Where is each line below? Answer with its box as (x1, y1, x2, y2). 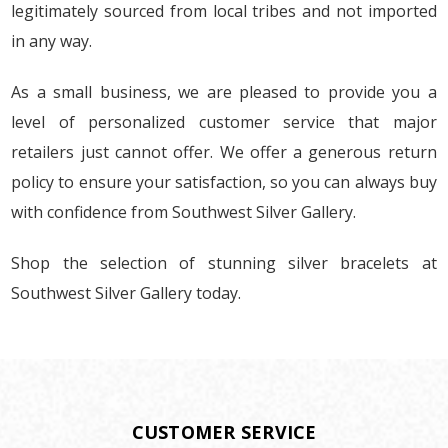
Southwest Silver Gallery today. (11, 281, 242, 304)
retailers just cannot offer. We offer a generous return (11, 140, 437, 163)
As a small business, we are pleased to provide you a (11, 80, 437, 103)
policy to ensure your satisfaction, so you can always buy (11, 170, 437, 193)
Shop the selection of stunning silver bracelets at (11, 251, 437, 274)
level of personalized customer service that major (11, 110, 437, 133)
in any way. (11, 29, 93, 52)
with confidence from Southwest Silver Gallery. (11, 200, 357, 223)
